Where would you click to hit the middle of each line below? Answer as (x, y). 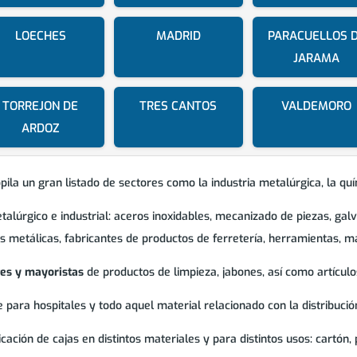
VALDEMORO (317, 106)
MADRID (178, 36)
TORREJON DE (41, 106)
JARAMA (317, 59)
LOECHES (40, 36)
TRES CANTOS (178, 106)
